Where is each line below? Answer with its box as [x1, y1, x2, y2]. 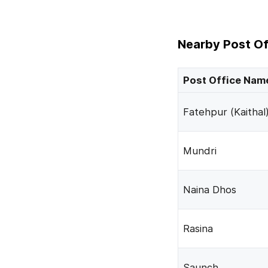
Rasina [183, 223, 213, 235]
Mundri [183, 145, 217, 157]
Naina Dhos [183, 184, 236, 196]
